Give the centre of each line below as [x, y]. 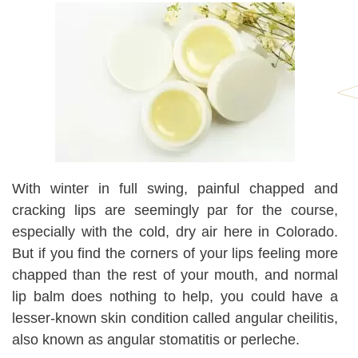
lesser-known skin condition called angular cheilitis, [175, 318]
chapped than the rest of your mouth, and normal [175, 275]
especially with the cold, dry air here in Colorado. [175, 232]
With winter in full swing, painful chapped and [175, 189]
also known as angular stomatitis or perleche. [156, 340]
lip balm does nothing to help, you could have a [175, 296]
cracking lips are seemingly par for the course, [175, 210]
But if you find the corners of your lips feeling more [175, 253]
